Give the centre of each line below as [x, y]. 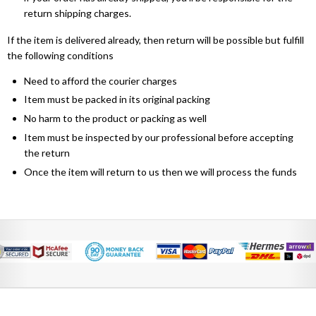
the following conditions [60, 55]
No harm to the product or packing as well [115, 119]
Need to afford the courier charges [101, 80]
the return [47, 153]
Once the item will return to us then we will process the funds [160, 172]
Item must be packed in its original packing [117, 99]
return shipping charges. [78, 13]
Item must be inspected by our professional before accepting [159, 138]
